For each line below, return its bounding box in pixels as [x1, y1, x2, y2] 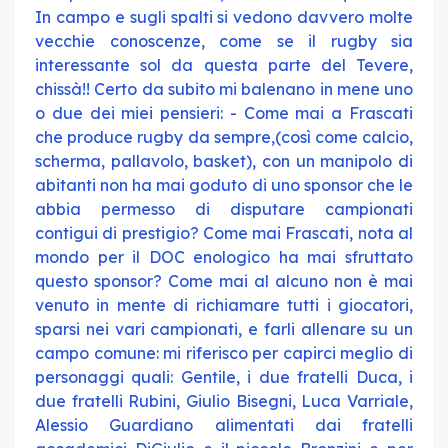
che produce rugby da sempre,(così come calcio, [35, 127, 413, 147]
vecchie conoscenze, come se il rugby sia [35, 31, 413, 51]
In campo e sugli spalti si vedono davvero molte [35, 7, 413, 27]
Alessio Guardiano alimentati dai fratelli [35, 415, 413, 435]
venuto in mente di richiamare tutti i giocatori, [35, 295, 413, 315]
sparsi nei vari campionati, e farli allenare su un [35, 319, 413, 339]
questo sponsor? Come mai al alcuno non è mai [35, 271, 413, 291]
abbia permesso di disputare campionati [35, 199, 413, 219]
